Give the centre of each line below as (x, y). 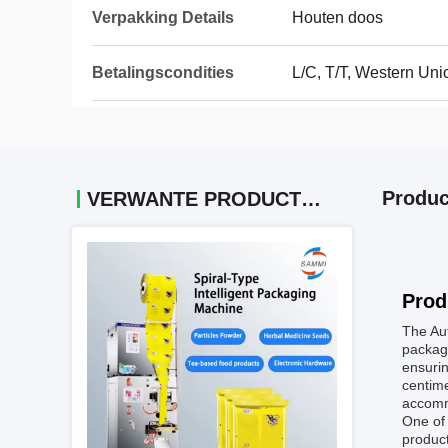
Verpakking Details (163, 17)
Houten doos (337, 17)
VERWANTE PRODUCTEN (311, 199)
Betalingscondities (163, 72)
